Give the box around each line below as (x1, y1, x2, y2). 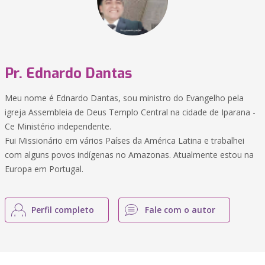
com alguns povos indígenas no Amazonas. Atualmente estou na (5, 149, 254, 160)
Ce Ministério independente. (5, 121, 111, 132)
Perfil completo (31, 204, 94, 215)
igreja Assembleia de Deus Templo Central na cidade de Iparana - (5, 106, 256, 118)
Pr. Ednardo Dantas (5, 64, 132, 83)
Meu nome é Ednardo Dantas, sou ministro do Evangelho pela (5, 92, 244, 104)
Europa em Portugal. (5, 163, 83, 174)
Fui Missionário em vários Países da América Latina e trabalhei (5, 135, 244, 146)
